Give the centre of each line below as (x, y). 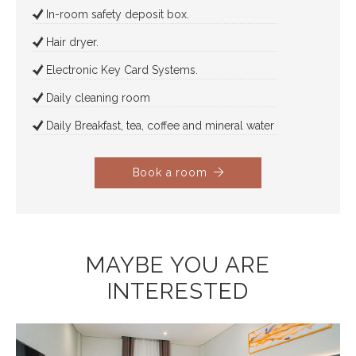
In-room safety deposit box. (118, 14)
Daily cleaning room (98, 97)
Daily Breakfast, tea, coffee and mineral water (162, 125)
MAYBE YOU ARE (178, 265)
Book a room (170, 172)
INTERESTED (178, 291)
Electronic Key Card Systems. (122, 70)
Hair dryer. (72, 42)
